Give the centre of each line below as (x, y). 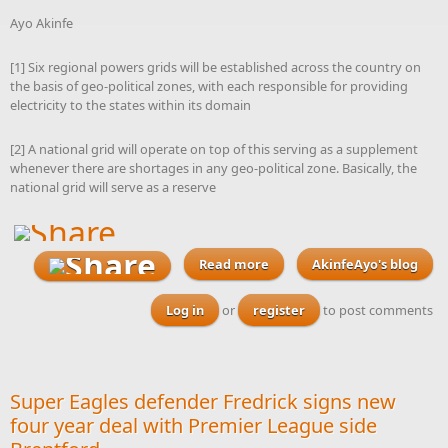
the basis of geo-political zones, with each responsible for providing (209, 85)
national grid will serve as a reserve (113, 186)
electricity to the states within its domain (130, 104)
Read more (234, 264)
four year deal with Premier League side (193, 425)
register (279, 309)
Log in (185, 309)
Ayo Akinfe (41, 22)
